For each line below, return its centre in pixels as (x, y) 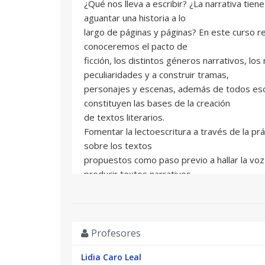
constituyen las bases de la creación (157, 103)
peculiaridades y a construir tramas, (156, 75)
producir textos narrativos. (138, 174)
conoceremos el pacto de (136, 46)
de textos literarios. (124, 117)
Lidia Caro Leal (111, 257)
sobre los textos (118, 146)
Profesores (115, 233)
